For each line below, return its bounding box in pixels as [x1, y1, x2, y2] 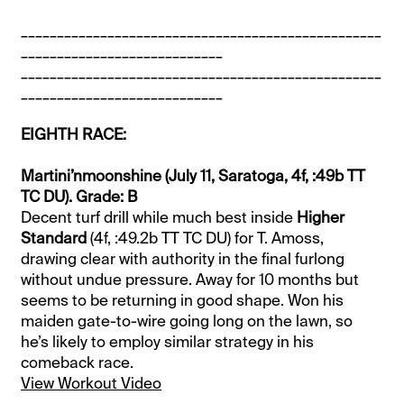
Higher [297, 207, 345, 228]
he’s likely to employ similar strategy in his [21, 332, 315, 353]
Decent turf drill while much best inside [21, 207, 298, 228]
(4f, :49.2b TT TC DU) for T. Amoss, [87, 228, 325, 249]
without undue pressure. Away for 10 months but [21, 270, 360, 290]
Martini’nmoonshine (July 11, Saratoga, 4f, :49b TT [21, 166, 366, 187]
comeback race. [21, 353, 134, 373]
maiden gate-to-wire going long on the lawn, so [21, 311, 353, 332]
